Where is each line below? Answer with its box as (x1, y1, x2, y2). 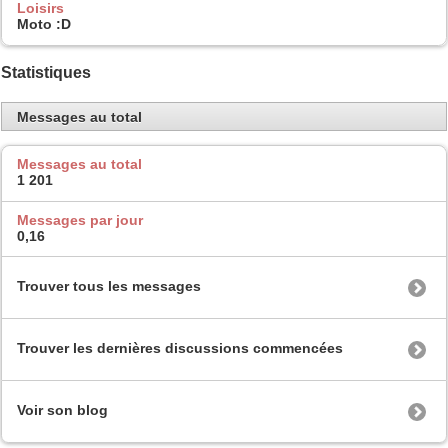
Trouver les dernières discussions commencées (17, 340, 343, 357)
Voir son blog (17, 402, 108, 419)
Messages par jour (17, 211, 143, 228)
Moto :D (17, 16, 71, 33)
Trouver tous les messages (17, 278, 201, 295)
